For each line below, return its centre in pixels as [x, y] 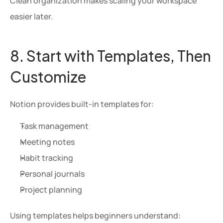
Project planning [51, 190]
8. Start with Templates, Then [111, 55]
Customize [48, 76]
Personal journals [52, 174]
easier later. [31, 16]
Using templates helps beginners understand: [95, 216]
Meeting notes [47, 142]
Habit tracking [47, 158]
